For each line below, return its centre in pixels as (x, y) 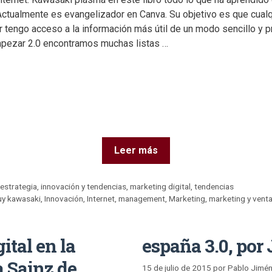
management (142, 199)
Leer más (136, 151)
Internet (101, 199)
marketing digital (161, 187)
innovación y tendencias (84, 187)
